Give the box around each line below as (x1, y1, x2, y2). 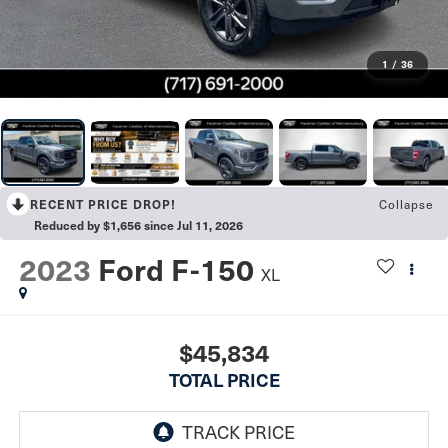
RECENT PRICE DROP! (30, 196, 176, 213)
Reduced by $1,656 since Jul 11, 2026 (34, 217, 243, 234)
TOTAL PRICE (168, 366, 280, 392)
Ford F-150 (97, 248, 254, 290)
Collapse (379, 195, 434, 214)
